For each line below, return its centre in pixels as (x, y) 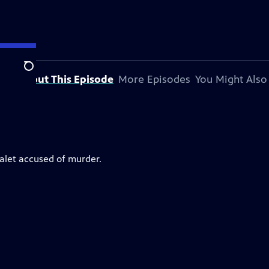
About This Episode (65, 79)
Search (38, 73)
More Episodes (154, 79)
